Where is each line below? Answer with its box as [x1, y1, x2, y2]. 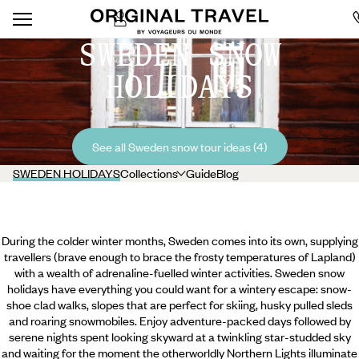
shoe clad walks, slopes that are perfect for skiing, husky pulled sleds [6, 296, 353, 313]
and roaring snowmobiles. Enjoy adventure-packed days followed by [8, 313, 351, 329]
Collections [120, 165, 178, 181]
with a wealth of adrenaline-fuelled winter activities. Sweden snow [14, 264, 345, 280]
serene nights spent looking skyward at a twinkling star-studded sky [8, 329, 351, 345]
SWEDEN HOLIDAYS [13, 165, 120, 181]
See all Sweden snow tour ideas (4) [91, 139, 268, 155]
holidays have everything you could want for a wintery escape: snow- [7, 280, 352, 296]
